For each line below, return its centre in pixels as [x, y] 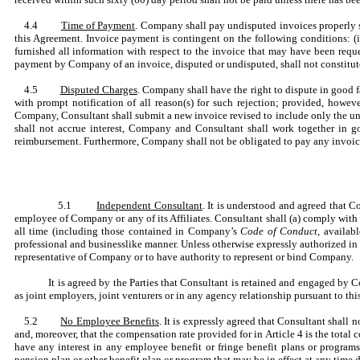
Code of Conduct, [282, 231]
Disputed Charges [98, 90]
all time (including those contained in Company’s [127, 231]
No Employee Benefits [110, 321]
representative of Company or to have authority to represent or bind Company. [184, 257]
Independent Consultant [149, 205]
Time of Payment [98, 25]
